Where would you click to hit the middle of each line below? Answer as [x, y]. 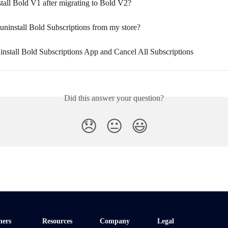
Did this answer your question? [114, 98]
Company [115, 221]
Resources [57, 221]
